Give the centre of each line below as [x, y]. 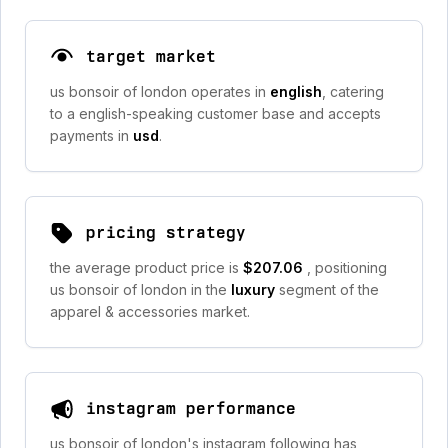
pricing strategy [166, 232]
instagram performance [191, 408]
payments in [91, 135]
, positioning [347, 267]
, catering [353, 91]
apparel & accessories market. [150, 311]
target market [151, 56]
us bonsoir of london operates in [160, 91]
